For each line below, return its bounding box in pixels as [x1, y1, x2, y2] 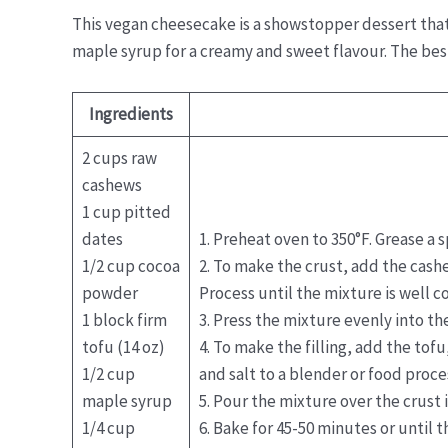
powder [81, 282, 138, 305]
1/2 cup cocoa [81, 255, 180, 278]
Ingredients [89, 103, 173, 126]
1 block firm [81, 309, 167, 332]
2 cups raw [81, 147, 157, 170]
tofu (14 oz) [81, 336, 165, 359]
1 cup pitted [81, 201, 171, 224]
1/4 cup [81, 417, 135, 440]
